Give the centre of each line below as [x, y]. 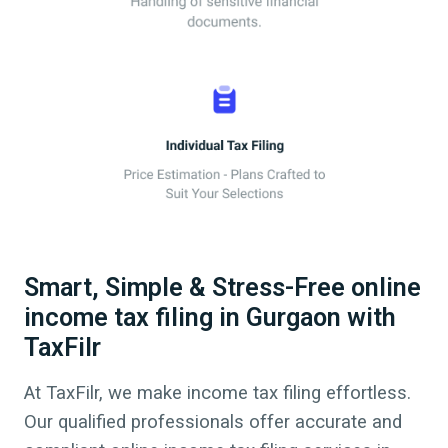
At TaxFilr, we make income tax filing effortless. [217, 393]
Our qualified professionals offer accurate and [213, 422]
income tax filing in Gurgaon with [210, 318]
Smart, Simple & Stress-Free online [222, 288]
